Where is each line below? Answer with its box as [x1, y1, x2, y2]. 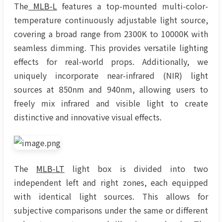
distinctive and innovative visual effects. [14, 111, 162, 123]
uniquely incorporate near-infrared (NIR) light [14, 69, 208, 82]
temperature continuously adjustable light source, [14, 14, 208, 26]
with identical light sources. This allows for [14, 190, 208, 202]
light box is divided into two [64, 162, 209, 174]
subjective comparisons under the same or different [14, 204, 208, 216]
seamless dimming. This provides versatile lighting [14, 42, 208, 54]
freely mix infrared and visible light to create [14, 97, 208, 110]
